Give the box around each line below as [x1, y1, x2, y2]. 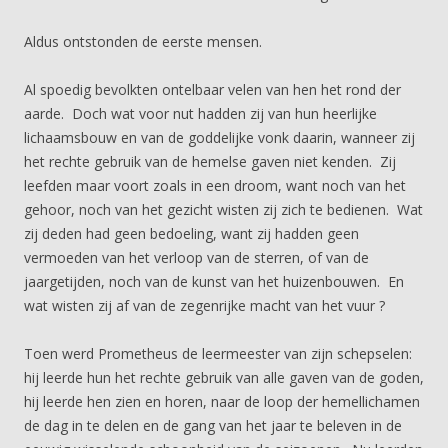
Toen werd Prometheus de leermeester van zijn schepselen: [24, 344, 412, 363]
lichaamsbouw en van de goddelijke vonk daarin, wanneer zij [24, 128, 415, 147]
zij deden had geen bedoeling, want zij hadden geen [24, 224, 359, 243]
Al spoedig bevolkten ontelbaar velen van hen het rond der [24, 80, 401, 99]
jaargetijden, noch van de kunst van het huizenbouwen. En [24, 272, 404, 291]
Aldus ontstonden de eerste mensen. [24, 32, 262, 51]
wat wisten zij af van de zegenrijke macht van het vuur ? [24, 296, 385, 315]
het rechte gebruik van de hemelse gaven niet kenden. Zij [24, 152, 396, 171]
